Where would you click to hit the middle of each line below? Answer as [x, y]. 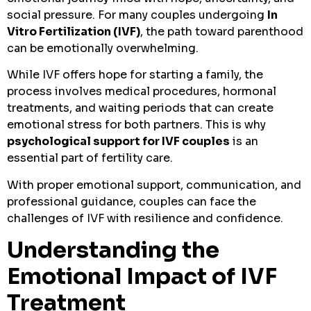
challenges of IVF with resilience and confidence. [145, 218]
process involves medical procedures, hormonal [142, 92]
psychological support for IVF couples [118, 142]
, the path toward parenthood [222, 32]
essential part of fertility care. [90, 158]
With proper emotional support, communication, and [154, 185]
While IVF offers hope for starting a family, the [135, 75]
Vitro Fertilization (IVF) [74, 32]
